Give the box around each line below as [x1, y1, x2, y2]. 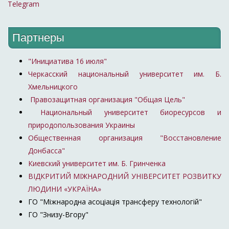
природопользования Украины [28, 120, 135, 130]
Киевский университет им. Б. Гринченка [28, 158, 168, 169]
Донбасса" [28, 146, 65, 156]
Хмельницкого [28, 82, 78, 92]
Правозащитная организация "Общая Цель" [28, 95, 185, 105]
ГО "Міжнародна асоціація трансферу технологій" [28, 197, 202, 207]
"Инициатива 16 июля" [28, 56, 107, 66]
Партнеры [12, 31, 65, 44]
